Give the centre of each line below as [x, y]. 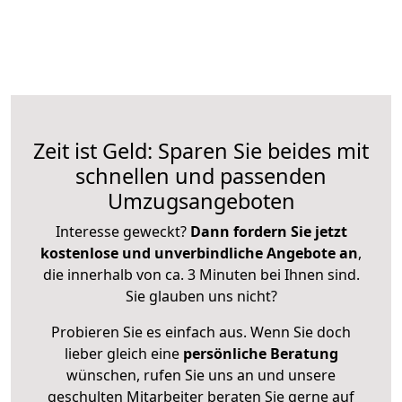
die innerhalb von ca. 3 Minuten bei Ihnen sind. [201, 275]
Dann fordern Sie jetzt [268, 232]
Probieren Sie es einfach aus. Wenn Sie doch [201, 332]
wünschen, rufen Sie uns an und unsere [201, 376]
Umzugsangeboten [201, 201]
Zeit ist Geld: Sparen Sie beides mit [201, 151]
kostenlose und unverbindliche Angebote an [199, 253]
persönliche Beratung [260, 354]
